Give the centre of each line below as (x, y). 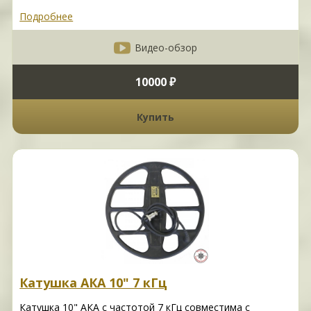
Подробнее (47, 17)
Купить (155, 117)
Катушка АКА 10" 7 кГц (94, 283)
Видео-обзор (166, 47)
